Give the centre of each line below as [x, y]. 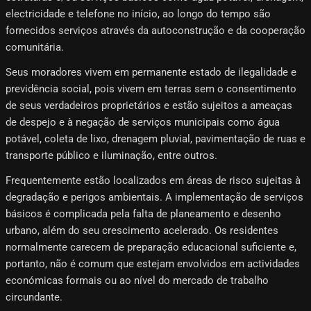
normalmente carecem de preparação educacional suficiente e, [151, 247]
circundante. [34, 297]
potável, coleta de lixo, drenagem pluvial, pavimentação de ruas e [155, 139]
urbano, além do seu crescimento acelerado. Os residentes [142, 231]
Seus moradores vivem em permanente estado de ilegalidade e [151, 73]
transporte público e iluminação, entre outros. [111, 156]
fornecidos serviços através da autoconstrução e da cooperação [155, 31]
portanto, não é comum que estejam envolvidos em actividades [153, 264]
